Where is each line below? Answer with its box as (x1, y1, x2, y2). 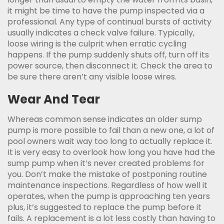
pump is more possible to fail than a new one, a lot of (7, 124, 214, 136)
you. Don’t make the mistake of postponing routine (7, 168, 207, 180)
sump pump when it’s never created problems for (7, 157, 204, 169)
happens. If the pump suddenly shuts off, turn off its (7, 49, 209, 61)
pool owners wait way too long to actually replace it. (7, 135, 212, 147)
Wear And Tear (7, 91, 100, 108)
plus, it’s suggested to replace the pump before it (7, 201, 201, 213)
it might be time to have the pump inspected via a (7, 5, 204, 17)
